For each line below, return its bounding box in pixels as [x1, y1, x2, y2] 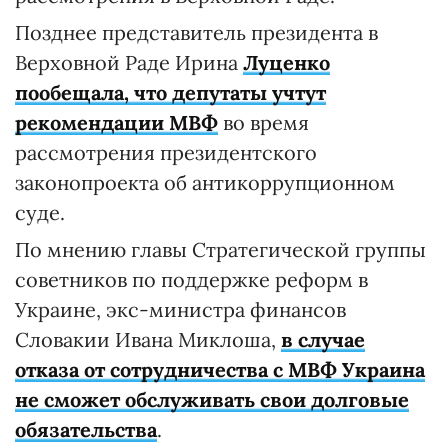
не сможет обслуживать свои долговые [15, 387, 409, 412]
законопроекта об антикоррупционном [15, 170, 395, 195]
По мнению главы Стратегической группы [15, 237, 426, 262]
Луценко [243, 50, 330, 75]
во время [218, 110, 309, 135]
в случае [281, 327, 365, 352]
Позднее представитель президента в [15, 20, 378, 45]
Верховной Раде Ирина [15, 50, 243, 75]
